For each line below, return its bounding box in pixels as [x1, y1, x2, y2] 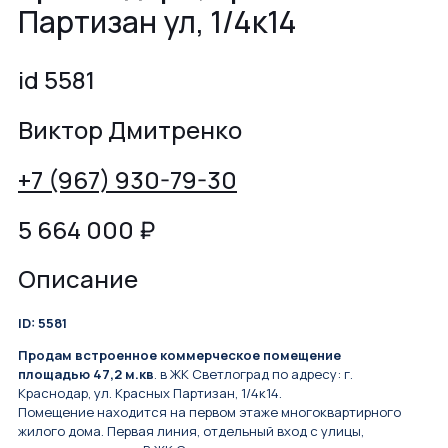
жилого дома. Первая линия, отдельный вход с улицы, [18, 422, 364, 441]
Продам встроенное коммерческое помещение [18, 346, 341, 365]
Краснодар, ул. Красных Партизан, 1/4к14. [18, 384, 282, 403]
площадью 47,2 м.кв [18, 365, 154, 384]
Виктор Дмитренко [18, 112, 242, 146]
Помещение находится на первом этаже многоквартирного [18, 403, 401, 422]
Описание [18, 262, 138, 296]
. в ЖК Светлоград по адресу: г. [154, 365, 353, 384]
